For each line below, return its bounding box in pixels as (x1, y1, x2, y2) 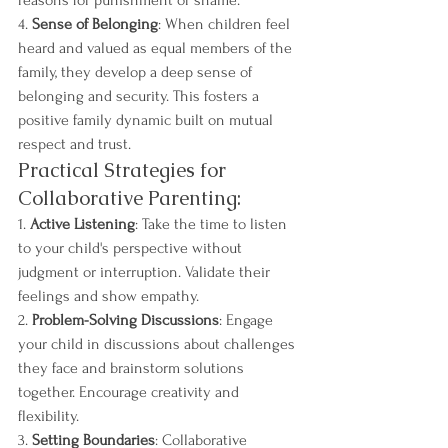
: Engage (219, 311, 277, 329)
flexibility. (18, 407, 79, 425)
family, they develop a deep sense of (18, 63, 256, 81)
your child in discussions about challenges (18, 335, 299, 353)
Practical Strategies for (18, 157, 231, 183)
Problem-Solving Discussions (32, 311, 219, 329)
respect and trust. (18, 135, 131, 153)
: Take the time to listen (135, 215, 291, 233)
